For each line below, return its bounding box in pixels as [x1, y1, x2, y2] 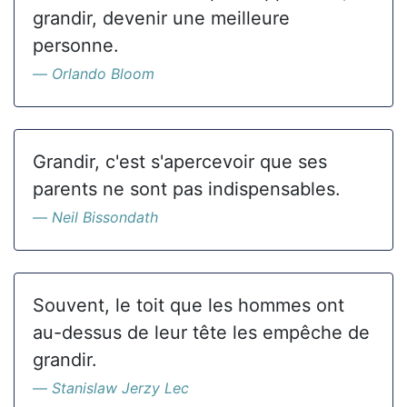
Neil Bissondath [52, 208, 158, 226]
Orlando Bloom [52, 65, 154, 83]
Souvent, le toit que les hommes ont [33, 294, 344, 316]
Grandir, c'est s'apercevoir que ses [33, 151, 327, 173]
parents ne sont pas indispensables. [33, 178, 341, 200]
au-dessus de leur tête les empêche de [33, 322, 370, 343]
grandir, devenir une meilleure [33, 7, 290, 29]
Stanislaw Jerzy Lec [52, 379, 189, 397]
